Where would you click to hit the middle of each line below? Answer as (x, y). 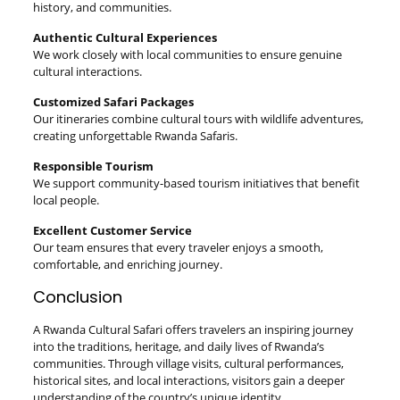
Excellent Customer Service (112, 230)
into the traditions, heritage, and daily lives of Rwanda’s (178, 346)
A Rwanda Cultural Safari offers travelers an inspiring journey (193, 329)
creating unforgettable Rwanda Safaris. (135, 136)
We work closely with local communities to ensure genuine (187, 54)
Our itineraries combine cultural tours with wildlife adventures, (198, 119)
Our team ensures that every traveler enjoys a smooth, (178, 247)
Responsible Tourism (93, 166)
